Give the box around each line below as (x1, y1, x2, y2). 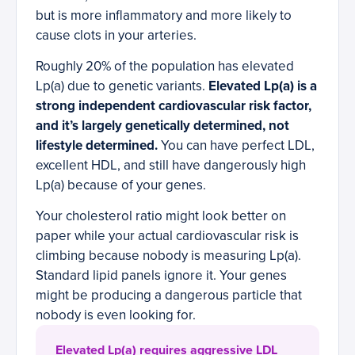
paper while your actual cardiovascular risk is (36, 227, 299, 245)
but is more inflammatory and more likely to (36, 7, 292, 25)
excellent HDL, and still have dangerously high (36, 157, 306, 174)
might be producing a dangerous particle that (36, 287, 302, 304)
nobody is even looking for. (36, 307, 196, 324)
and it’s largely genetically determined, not (36, 117, 289, 135)
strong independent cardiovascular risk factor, (36, 97, 311, 115)
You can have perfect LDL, (158, 137, 315, 155)
